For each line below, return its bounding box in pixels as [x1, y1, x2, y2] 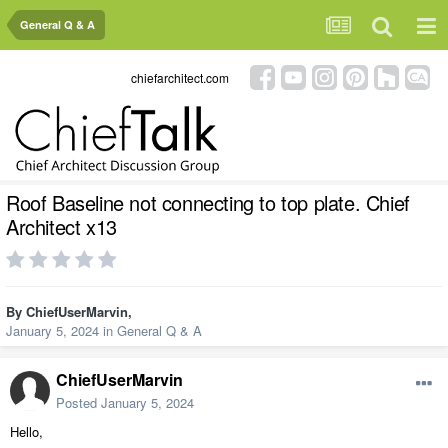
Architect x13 [6, 212, 117, 242]
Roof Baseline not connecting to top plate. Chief [6, 188, 410, 218]
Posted [56, 393, 101, 413]
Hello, [10, 422, 47, 442]
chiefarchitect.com [131, 68, 229, 86]
